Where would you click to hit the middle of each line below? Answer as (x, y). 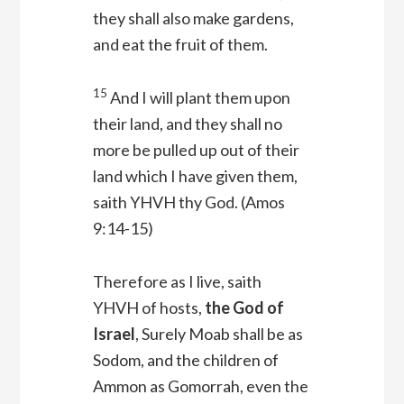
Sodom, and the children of (185, 360)
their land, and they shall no (187, 124)
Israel (114, 334)
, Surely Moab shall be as (219, 334)
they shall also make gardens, (193, 18)
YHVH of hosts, (148, 308)
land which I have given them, (195, 176)
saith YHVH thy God (163, 202)
